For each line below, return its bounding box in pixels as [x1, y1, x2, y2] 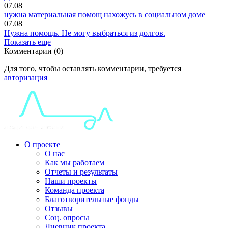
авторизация [4, 73, 47, 82]
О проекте [24, 139, 60, 149]
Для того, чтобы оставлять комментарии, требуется [4, 64, 181, 73]
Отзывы [45, 204, 73, 213]
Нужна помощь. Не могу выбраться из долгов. [4, 28, 165, 37]
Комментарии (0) [4, 46, 63, 55]
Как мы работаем [45, 158, 104, 167]
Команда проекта [45, 185, 104, 194]
